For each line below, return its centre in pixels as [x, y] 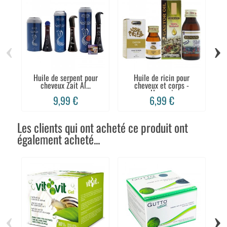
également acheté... [59, 139]
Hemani [162, 93]
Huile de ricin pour [162, 78]
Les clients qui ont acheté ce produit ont [103, 127]
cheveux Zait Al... [65, 85]
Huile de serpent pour [65, 78]
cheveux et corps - [162, 85]
